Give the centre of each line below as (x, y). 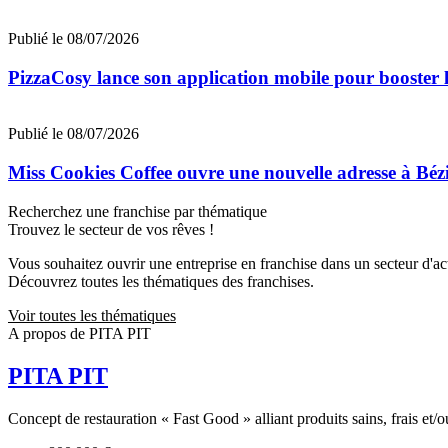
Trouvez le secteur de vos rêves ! (111, 229)
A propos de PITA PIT (79, 333)
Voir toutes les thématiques (92, 315)
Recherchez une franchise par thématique (137, 211)
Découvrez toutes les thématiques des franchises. (161, 281)
